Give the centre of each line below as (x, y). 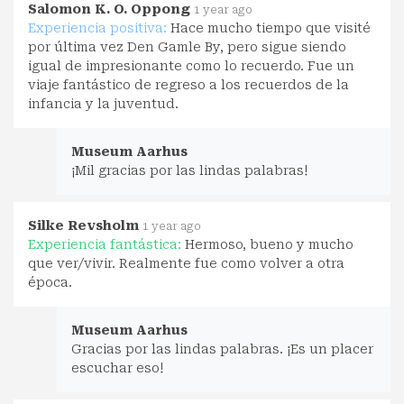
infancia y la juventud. (103, 103)
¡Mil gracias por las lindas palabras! (189, 170)
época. (50, 282)
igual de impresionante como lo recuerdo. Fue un (191, 65)
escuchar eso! (117, 367)
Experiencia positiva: (99, 28)
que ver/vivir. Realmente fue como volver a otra (186, 263)
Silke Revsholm (83, 225)
